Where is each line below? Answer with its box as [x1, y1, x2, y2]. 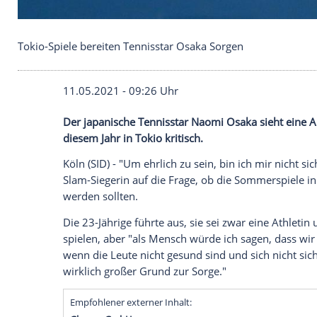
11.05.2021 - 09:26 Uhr [76, 230, 215, 248]
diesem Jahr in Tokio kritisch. [76, 287, 246, 305]
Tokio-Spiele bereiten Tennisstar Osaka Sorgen [21, 177, 294, 195]
